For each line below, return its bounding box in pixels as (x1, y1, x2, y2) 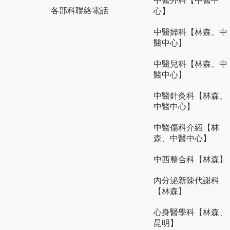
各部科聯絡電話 (51, 6, 108, 15)
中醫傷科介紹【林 (154, 123, 219, 132)
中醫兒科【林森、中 (154, 60, 227, 68)
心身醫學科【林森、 (154, 208, 227, 217)
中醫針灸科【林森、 (154, 91, 227, 100)
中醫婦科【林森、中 (154, 28, 227, 36)
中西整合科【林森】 (154, 155, 227, 164)
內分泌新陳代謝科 (154, 176, 219, 185)
